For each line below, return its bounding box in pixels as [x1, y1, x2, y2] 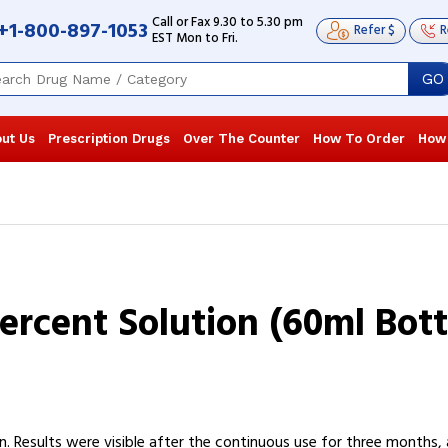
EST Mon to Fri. [152, 28, 238, 49]
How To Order [313, 131, 405, 146]
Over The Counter [183, 131, 300, 146]
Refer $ [354, 20, 395, 42]
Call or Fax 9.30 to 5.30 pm [152, 12, 303, 33]
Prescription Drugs [48, 131, 170, 146]
